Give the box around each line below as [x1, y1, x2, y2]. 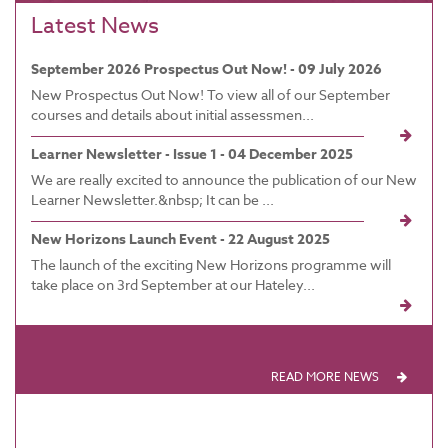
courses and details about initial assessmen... [31, 104, 314, 124]
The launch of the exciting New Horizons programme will [31, 254, 391, 274]
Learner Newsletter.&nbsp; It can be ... [31, 189, 274, 209]
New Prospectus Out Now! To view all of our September [31, 84, 390, 104]
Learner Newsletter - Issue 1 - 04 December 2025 [31, 143, 353, 165]
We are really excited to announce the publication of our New [31, 169, 417, 189]
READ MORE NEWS [271, 367, 379, 385]
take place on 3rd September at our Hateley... [31, 274, 315, 294]
